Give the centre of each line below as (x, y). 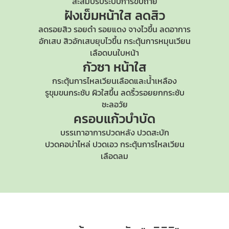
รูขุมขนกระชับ (67, 93)
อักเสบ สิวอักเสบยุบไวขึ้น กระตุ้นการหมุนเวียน (114, 41)
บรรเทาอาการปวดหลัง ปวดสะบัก (114, 132)
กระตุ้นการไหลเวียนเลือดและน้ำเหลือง (114, 81)
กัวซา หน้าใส (114, 67)
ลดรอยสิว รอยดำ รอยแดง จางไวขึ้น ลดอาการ (114, 29)
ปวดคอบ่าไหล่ (67, 144)
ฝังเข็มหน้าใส (99, 15)
